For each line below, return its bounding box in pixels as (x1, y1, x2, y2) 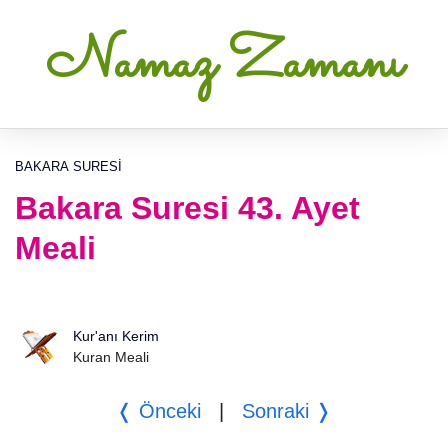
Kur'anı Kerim (73, 328, 159, 344)
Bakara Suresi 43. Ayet (15, 190, 360, 226)
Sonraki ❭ (241, 400, 332, 422)
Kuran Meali (73, 349, 149, 365)
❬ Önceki (115, 400, 201, 422)
